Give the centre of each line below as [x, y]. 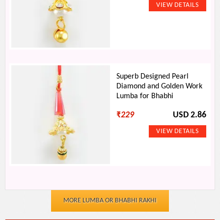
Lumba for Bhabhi [145, 96]
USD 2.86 [189, 115]
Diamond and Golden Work [160, 86]
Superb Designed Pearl [153, 77]
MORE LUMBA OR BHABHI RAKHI [110, 201]
